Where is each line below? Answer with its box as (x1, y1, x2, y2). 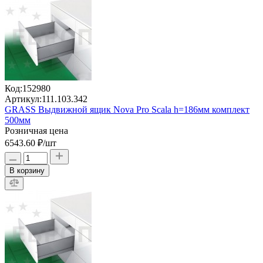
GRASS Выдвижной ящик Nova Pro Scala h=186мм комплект (5, 104, 249, 114)
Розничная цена (5, 125, 68, 136)
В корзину (9, 166, 45, 175)
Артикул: (5, 93, 42, 104)
